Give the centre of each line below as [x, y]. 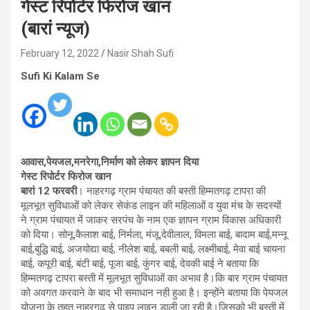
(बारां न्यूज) [55, 29]
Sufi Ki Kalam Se [60, 76]
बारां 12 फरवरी [49, 191]
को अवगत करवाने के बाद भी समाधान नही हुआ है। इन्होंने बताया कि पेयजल [154, 293]
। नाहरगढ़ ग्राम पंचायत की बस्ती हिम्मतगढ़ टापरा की [171, 191]
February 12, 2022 [60, 53]
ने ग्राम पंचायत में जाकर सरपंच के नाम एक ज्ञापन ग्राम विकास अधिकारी [151, 220]
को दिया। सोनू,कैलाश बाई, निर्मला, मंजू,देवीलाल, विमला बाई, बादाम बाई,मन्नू [154, 235]
